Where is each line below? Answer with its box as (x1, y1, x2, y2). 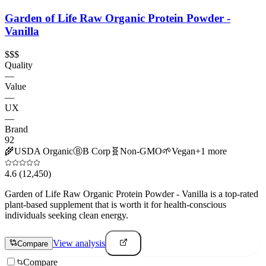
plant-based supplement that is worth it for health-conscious (5, 199, 226, 210)
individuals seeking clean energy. (5, 210, 128, 220)
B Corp (83, 145, 110, 156)
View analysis (53, 237, 105, 248)
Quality (5, 59, 33, 70)
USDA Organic (14, 145, 73, 156)
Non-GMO (120, 145, 162, 156)
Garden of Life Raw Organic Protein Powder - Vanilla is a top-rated (5, 188, 258, 199)
